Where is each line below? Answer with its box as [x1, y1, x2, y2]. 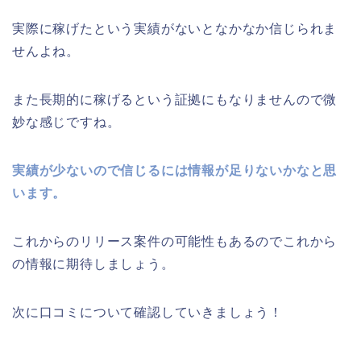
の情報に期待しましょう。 [12, 257, 175, 272]
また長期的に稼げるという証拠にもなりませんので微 [12, 93, 338, 107]
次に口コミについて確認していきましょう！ [12, 305, 283, 320]
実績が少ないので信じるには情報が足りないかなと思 [12, 164, 338, 178]
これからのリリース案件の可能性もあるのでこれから [12, 234, 338, 249]
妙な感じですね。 [12, 115, 121, 130]
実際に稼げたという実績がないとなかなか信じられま [12, 22, 338, 36]
